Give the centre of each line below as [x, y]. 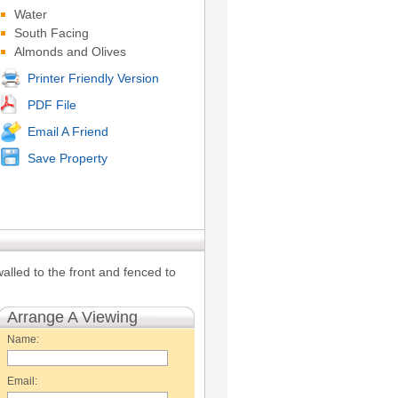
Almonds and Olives [70, 52]
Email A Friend [68, 131]
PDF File [52, 105]
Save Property [68, 158]
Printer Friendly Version [93, 78]
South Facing [52, 33]
